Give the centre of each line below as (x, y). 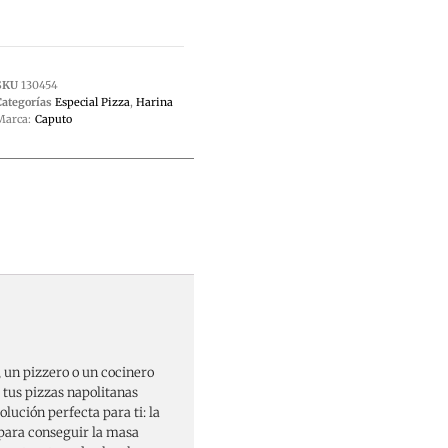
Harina (154, 102)
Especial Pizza (92, 102)
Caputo (53, 119)
